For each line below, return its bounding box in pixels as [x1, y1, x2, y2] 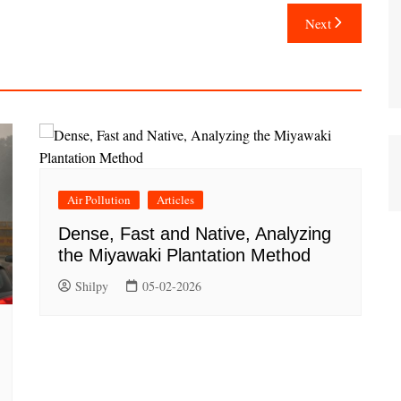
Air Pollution [67, 191, 131, 208]
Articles [157, 191, 194, 208]
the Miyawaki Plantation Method [58, 244, 311, 265]
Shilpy [75, 277, 108, 294]
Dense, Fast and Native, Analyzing [58, 223, 331, 243]
